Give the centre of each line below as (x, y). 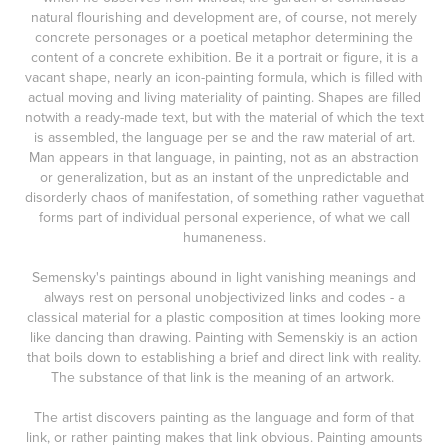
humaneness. (224, 237)
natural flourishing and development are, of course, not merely (224, 17)
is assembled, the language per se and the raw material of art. (224, 137)
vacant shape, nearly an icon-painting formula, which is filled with (224, 77)
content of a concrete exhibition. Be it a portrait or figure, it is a (224, 57)
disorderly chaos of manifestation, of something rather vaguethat (224, 197)
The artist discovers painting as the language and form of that (224, 417)
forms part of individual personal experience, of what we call (224, 217)
